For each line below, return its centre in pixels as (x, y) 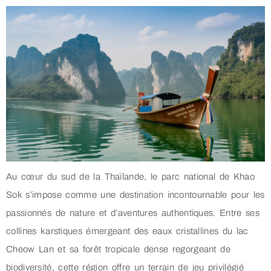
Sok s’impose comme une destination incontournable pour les (135, 194)
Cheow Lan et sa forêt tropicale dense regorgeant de (118, 249)
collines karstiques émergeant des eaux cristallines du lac (127, 231)
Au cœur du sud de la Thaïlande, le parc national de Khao (130, 176)
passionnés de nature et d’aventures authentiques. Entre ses (133, 213)
